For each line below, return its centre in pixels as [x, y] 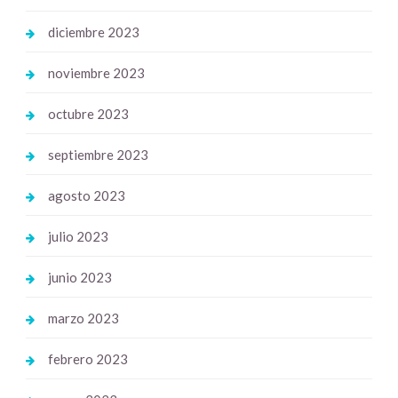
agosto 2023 [86, 195]
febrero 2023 [88, 359]
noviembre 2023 [96, 73]
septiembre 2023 [98, 155]
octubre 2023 [88, 114]
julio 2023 [78, 236]
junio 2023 [80, 277]
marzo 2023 [83, 318]
